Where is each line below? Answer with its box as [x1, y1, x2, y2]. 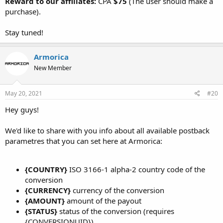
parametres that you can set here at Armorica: [5, 136, 162, 146]
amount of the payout [65, 196, 141, 206]
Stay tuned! [5, 27, 43, 37]
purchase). [5, 6, 41, 16]
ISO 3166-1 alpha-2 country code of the [67, 164, 205, 174]
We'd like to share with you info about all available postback [5, 125, 210, 135]
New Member [34, 63, 72, 72]
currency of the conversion [71, 185, 164, 195]
